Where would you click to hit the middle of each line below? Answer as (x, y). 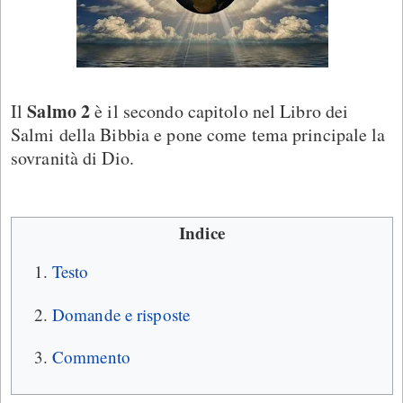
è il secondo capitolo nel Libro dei (219, 111)
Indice (202, 232)
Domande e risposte (121, 314)
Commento (91, 357)
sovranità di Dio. (72, 157)
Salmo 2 (59, 111)
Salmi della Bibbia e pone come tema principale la (198, 134)
